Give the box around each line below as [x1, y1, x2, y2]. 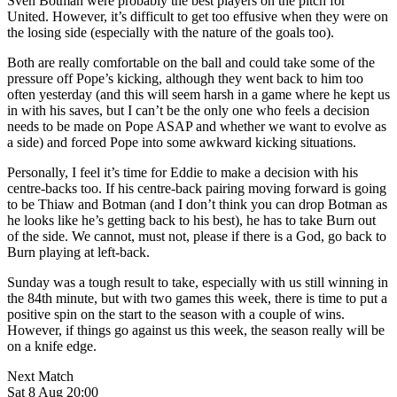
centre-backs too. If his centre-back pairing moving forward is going [7, 180, 386, 196]
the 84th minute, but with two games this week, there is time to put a [7, 290, 387, 306]
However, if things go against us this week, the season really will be [7, 322, 385, 338]
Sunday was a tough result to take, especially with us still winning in [7, 274, 388, 290]
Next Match [7, 368, 74, 384]
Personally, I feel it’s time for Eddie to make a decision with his [7, 164, 358, 180]
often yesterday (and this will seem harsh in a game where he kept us [7, 86, 390, 102]
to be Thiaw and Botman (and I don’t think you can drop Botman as [7, 196, 387, 212]
